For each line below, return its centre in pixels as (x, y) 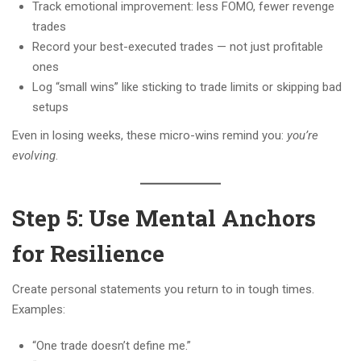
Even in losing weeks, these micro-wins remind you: (149, 136)
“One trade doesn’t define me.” (112, 346)
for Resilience (88, 254)
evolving (34, 156)
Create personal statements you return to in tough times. (163, 290)
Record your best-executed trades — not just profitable (178, 47)
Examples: (39, 310)
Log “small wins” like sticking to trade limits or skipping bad (187, 87)
